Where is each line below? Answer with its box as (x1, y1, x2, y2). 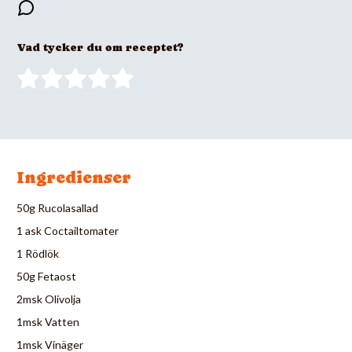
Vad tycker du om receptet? (16, 40, 183, 53)
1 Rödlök (16, 246, 59, 260)
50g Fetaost (16, 269, 76, 283)
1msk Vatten (16, 314, 79, 328)
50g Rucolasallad (16, 200, 98, 214)
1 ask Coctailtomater (16, 223, 119, 237)
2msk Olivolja (16, 291, 81, 306)
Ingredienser (16, 167, 131, 187)
